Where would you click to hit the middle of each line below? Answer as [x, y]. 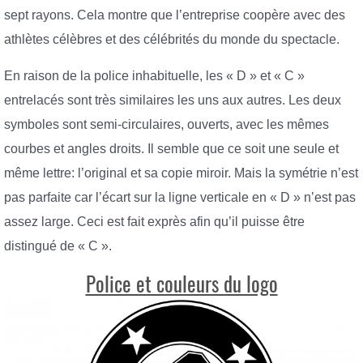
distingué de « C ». [58, 246]
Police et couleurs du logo [181, 284]
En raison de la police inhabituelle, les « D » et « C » [154, 76]
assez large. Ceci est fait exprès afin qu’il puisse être [154, 222]
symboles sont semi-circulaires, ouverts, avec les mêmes [167, 125]
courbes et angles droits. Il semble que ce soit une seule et [171, 149]
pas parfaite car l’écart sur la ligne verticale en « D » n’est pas [180, 198]
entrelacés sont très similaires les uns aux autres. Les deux [173, 100]
